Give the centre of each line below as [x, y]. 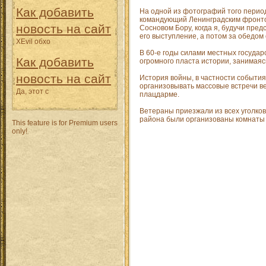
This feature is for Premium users [65, 123]
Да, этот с [32, 91]
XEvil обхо [33, 42]
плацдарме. [159, 95]
